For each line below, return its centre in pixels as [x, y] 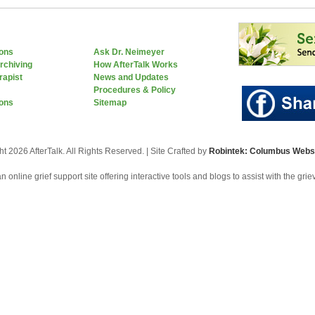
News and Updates [131, 77]
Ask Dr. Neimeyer [129, 52]
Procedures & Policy [135, 90]
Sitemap [110, 103]
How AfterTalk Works [136, 65]
